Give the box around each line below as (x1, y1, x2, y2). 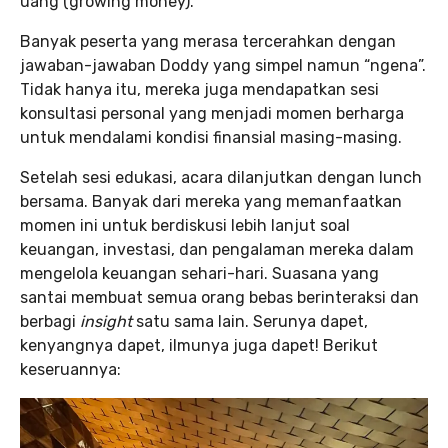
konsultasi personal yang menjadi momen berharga (20, 104, 404, 123)
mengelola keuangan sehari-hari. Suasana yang (20, 264, 379, 283)
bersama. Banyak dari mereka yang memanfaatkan (20, 192, 402, 211)
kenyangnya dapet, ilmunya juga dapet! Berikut (20, 336, 378, 355)
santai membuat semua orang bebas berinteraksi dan (20, 288, 419, 307)
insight (80, 312, 136, 331)
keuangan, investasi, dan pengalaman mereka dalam (20, 240, 414, 259)
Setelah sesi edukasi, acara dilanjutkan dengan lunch (20, 168, 422, 187)
